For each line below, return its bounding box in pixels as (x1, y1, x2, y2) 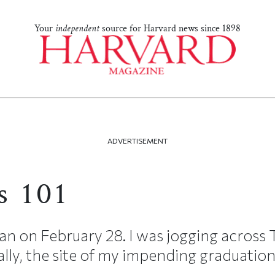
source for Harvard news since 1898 (99, 22, 241, 36)
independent (55, 22, 99, 36)
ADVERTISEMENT (107, 136, 168, 145)
